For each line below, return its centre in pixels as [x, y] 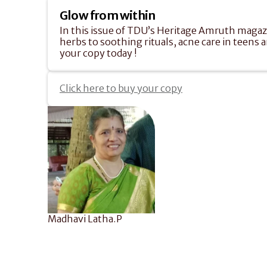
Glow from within [108, 15]
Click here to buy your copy [121, 88]
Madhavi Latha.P [85, 219]
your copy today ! [98, 53]
